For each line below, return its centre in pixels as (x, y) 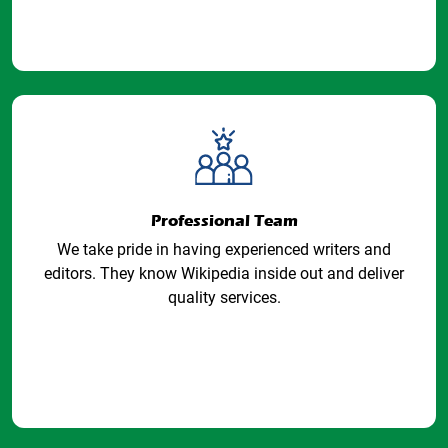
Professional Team (224, 220)
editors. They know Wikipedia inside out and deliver (224, 273)
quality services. (224, 297)
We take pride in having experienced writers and (224, 249)
